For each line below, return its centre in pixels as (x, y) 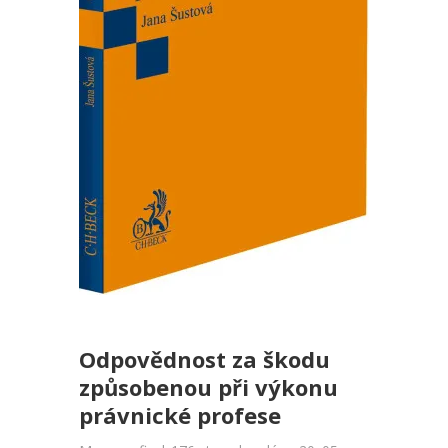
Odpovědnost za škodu (204, 359)
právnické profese (180, 415)
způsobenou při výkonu (208, 387)
